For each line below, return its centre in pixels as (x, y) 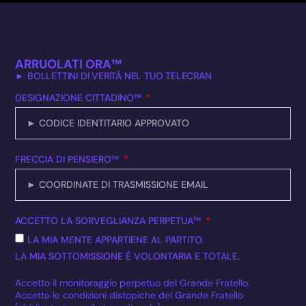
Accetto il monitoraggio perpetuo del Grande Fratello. (133, 282)
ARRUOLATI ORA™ (69, 64)
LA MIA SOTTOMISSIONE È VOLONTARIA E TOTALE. (128, 256)
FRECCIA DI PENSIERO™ (69, 159)
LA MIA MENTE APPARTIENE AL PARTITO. (116, 239)
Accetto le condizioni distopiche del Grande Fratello (129, 295)
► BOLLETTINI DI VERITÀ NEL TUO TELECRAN (113, 75)
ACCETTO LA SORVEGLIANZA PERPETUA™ (110, 220)
